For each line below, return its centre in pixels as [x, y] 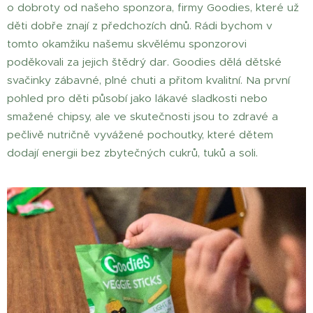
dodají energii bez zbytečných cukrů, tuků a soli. [132, 152]
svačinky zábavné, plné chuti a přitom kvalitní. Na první [148, 80]
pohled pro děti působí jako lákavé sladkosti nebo [137, 98]
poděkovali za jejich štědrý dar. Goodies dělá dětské [144, 61]
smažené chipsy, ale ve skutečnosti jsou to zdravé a [143, 116]
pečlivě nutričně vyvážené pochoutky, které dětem [140, 134]
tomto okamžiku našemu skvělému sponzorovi [127, 43]
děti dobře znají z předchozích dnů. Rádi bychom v [140, 25]
